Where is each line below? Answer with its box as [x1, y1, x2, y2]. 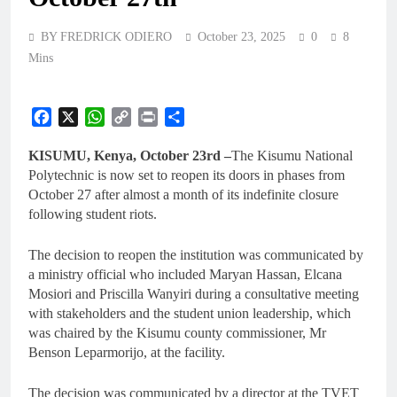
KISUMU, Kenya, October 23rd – [28, 148, 231, 163]
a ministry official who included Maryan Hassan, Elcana [28, 267, 342, 282]
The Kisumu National [231, 148, 353, 163]
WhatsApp [105, 109, 165, 124]
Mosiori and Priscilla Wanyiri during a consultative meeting [28, 286, 359, 301]
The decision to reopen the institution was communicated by [28, 247, 363, 262]
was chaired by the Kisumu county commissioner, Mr [28, 325, 326, 340]
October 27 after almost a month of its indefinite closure [28, 187, 339, 202]
